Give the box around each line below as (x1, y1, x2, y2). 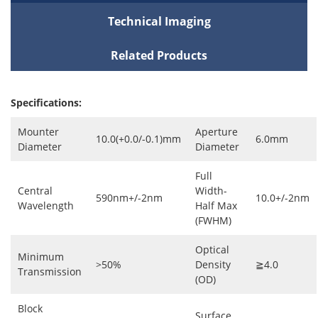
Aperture (195, 125, 238, 138)
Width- (195, 184, 227, 197)
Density (195, 258, 231, 271)
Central (18, 184, 53, 197)
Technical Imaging (107, 13, 211, 29)
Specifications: (11, 96, 82, 109)
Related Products (111, 48, 207, 63)
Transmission (18, 265, 82, 278)
